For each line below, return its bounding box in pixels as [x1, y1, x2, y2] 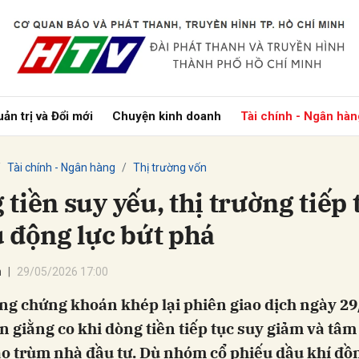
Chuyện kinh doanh [112, 109, 222, 123]
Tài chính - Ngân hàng [7, 161, 115, 174]
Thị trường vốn [133, 161, 207, 174]
